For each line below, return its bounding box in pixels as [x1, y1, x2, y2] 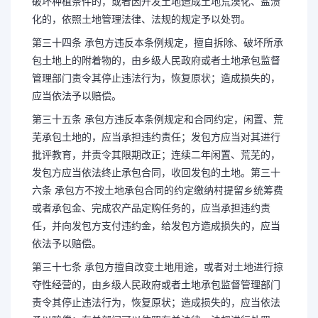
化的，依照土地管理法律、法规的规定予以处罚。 [32, 13, 251, 25]
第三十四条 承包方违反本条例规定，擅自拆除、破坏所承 [32, 37, 283, 48]
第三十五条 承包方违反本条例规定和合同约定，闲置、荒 [32, 114, 283, 125]
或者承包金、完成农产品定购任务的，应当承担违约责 [32, 202, 270, 214]
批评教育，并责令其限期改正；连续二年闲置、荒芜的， [32, 149, 280, 160]
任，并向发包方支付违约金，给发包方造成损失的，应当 [32, 220, 280, 231]
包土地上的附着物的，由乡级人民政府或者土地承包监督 [32, 55, 280, 66]
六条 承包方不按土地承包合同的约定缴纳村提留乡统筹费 [32, 185, 283, 196]
